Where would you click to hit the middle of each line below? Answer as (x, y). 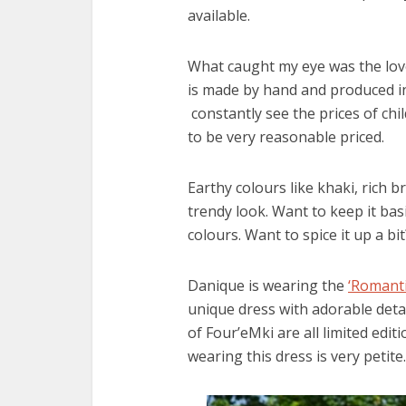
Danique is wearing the (268, 285)
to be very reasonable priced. (286, 136)
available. (219, 15)
